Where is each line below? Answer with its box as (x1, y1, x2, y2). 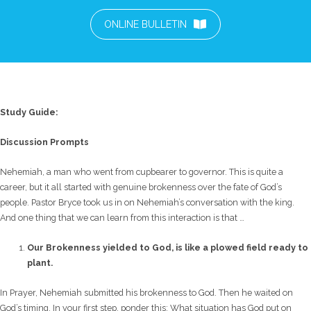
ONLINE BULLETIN (103, 19, 187, 31)
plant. (27, 257, 56, 268)
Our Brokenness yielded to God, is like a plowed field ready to (27, 242, 309, 253)
